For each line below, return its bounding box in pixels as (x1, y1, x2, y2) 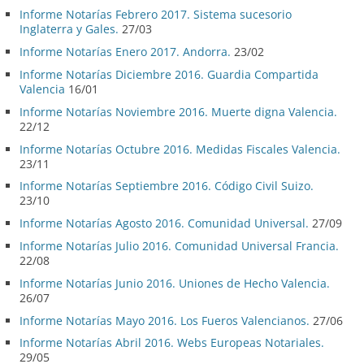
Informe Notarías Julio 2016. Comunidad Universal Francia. (19, 238, 339, 254)
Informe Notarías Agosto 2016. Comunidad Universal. (19, 215, 309, 232)
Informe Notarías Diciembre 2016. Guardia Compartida (19, 67, 318, 83)
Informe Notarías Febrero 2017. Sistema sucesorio (19, 6, 292, 23)
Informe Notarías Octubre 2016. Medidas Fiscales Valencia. (19, 141, 340, 157)
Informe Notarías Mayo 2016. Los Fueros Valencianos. (19, 312, 310, 328)
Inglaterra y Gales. (19, 21, 119, 37)
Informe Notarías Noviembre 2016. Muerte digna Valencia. (19, 103, 337, 119)
